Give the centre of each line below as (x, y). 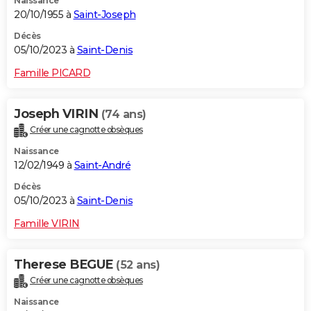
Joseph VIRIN (58, 114)
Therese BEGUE (65, 265)
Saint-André (102, 166)
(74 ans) (124, 115)
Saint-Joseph (104, 15)
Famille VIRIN (47, 224)
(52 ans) (138, 265)
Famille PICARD (52, 73)
